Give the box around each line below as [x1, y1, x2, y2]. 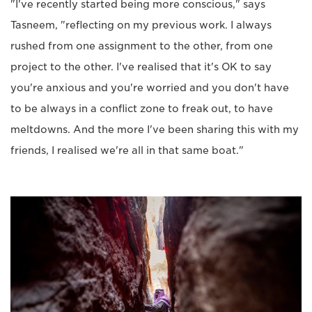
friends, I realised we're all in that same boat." [10, 144, 244, 156]
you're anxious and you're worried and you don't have [10, 81, 289, 93]
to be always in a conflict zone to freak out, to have [10, 102, 273, 114]
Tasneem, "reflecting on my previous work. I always [10, 19, 272, 31]
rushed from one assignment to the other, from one [10, 40, 273, 52]
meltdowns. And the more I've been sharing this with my [10, 123, 299, 135]
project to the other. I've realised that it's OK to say [10, 61, 272, 72]
